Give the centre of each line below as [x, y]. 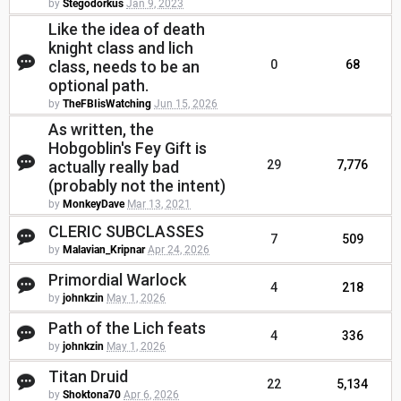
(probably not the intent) [137, 186]
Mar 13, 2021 [159, 205]
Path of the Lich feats [127, 328]
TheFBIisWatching [107, 104]
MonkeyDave [94, 205]
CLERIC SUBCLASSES [126, 232]
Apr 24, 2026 [179, 250]
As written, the [101, 130]
